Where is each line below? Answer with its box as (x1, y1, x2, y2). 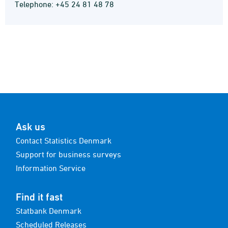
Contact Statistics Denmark (16, 136, 111, 145)
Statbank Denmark (16, 206, 81, 215)
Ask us (16, 121, 45, 133)
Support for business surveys (16, 150, 121, 159)
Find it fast (16, 191, 63, 203)
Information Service (16, 163, 85, 173)
